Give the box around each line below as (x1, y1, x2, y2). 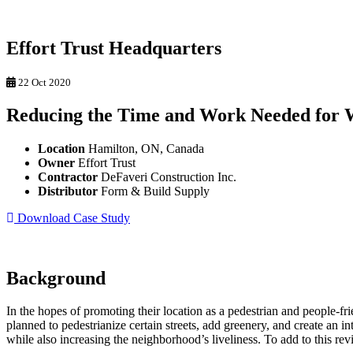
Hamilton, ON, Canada (85, 141, 204, 155)
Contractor (38, 169, 98, 184)
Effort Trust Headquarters (6, 37, 221, 58)
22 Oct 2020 (16, 76, 71, 88)
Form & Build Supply (98, 184, 210, 198)
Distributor (38, 184, 98, 198)
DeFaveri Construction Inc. (98, 169, 236, 184)
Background (6, 267, 106, 288)
